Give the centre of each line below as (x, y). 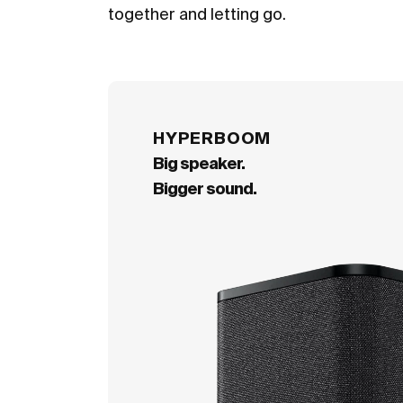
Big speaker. (199, 163)
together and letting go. (197, 14)
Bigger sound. (205, 188)
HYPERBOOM (212, 138)
